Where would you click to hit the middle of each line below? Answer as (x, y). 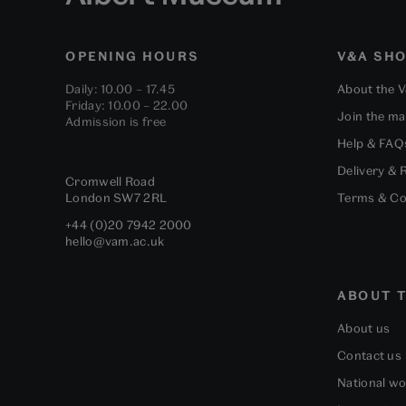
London (88, 198)
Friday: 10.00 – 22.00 (127, 106)
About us (364, 329)
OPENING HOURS (132, 57)
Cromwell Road (110, 182)
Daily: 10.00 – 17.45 (120, 89)
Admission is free (116, 122)
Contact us (369, 356)
